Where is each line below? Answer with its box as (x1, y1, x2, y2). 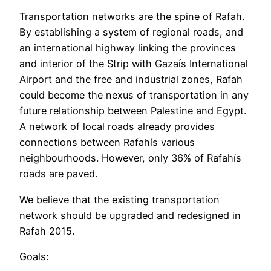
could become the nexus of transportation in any (19, 89, 249, 102)
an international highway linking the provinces (19, 42, 236, 54)
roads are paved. (19, 168, 97, 180)
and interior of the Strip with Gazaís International (19, 57, 248, 70)
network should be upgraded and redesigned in (19, 209, 241, 221)
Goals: (19, 250, 48, 263)
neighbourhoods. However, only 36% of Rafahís (19, 152, 241, 165)
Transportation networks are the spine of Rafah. (19, 10, 244, 23)
